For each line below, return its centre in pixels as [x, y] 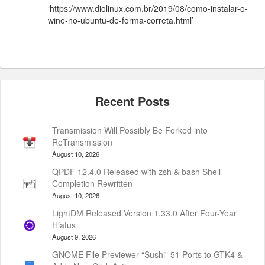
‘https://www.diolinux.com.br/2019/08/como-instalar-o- [148, 9]
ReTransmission [82, 142]
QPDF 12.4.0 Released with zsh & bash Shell [136, 172]
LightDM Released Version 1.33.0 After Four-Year [144, 213]
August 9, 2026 [74, 237]
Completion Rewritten [92, 184]
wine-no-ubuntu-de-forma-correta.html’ [121, 20]
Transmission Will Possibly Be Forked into [130, 130]
